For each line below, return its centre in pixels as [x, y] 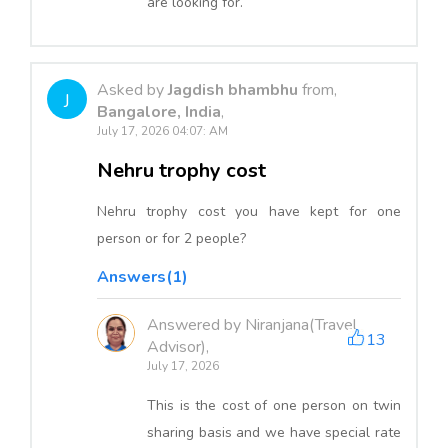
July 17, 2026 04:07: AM [162, 130]
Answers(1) [142, 276]
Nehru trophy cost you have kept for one [249, 211]
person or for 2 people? [171, 238]
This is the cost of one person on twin [274, 405]
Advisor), [178, 346]
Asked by [132, 89]
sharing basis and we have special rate [274, 432]
